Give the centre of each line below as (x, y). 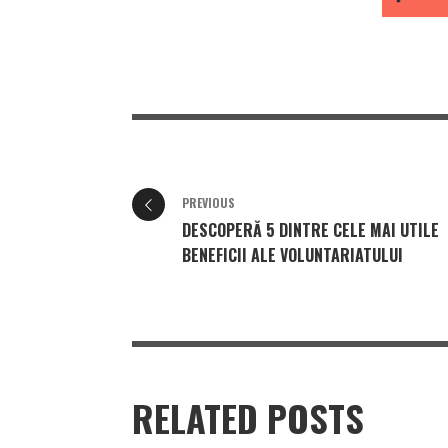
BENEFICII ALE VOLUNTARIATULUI (292, 255)
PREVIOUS (208, 203)
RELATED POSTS (248, 418)
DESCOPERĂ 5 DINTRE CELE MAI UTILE (310, 230)
